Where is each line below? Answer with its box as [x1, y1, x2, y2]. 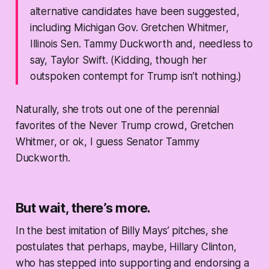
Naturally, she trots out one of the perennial [15, 103, 220, 116]
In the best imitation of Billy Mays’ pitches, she [15, 225, 228, 237]
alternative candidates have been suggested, [29, 5, 240, 18]
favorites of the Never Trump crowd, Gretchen [15, 119, 234, 132]
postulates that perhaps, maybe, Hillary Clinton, [15, 241, 237, 253]
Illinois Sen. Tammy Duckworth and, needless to [29, 38, 253, 50]
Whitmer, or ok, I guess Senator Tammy [15, 136, 199, 148]
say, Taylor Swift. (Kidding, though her [29, 54, 208, 67]
